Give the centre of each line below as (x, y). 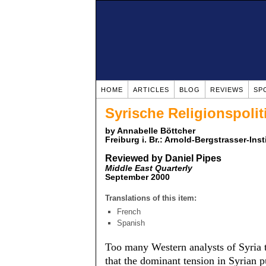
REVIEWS (227, 90)
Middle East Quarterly (149, 168)
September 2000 (137, 177)
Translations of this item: (151, 198)
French (129, 212)
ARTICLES (151, 90)
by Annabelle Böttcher (150, 131)
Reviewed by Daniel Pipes (163, 158)
